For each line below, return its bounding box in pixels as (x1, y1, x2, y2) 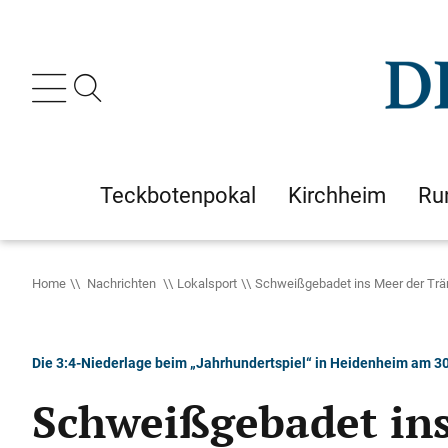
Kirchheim (288, 180, 386, 210)
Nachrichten (84, 274, 159, 292)
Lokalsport (177, 274, 237, 292)
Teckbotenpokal (100, 180, 256, 210)
